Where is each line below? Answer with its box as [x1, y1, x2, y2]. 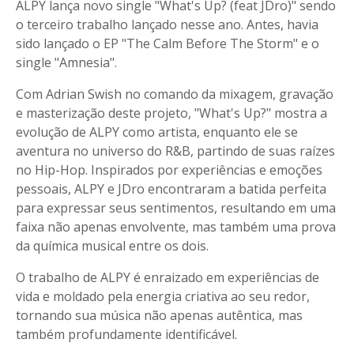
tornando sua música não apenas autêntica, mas [16, 307, 303, 324]
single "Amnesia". [16, 54, 117, 71]
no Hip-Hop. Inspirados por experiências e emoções [16, 161, 322, 179]
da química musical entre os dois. [16, 237, 212, 254]
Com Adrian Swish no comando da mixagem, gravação [16, 85, 333, 103]
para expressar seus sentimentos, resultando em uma [16, 199, 336, 217]
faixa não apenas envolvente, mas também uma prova [16, 218, 336, 235]
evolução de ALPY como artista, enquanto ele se [16, 123, 298, 141]
